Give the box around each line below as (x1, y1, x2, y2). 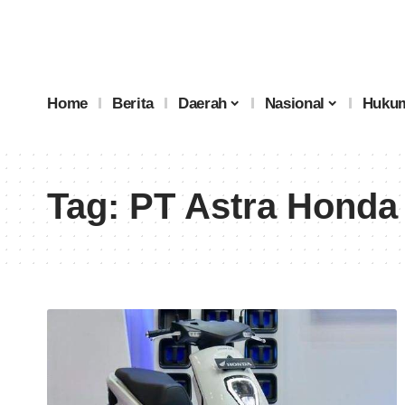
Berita (112, 94, 155, 112)
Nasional (264, 94, 325, 112)
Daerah (178, 94, 228, 112)
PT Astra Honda (129, 186, 398, 227)
